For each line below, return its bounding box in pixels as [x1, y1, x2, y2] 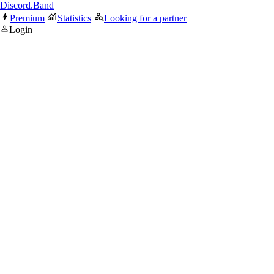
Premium [10, 13, 45, 23]
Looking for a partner [104, 13, 187, 23]
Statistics [57, 13, 91, 23]
